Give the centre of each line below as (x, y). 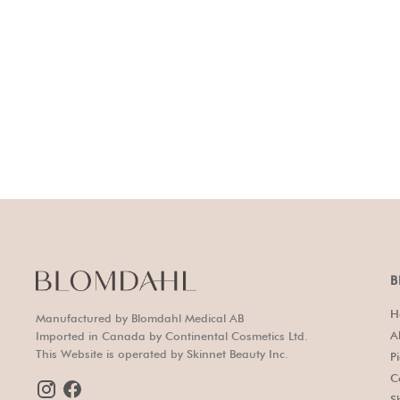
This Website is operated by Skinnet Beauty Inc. (162, 354)
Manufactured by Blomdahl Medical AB (140, 318)
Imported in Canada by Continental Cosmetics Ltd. (172, 336)
